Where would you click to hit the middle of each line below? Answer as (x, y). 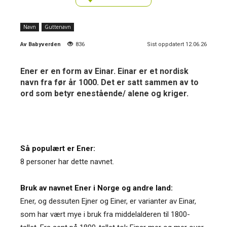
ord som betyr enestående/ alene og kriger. (104, 93)
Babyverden (45, 44)
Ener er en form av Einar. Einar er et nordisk (104, 71)
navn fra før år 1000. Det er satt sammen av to (109, 82)
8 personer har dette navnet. (67, 161)
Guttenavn (58, 27)
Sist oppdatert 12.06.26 (177, 44)
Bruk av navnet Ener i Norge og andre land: (97, 188)
